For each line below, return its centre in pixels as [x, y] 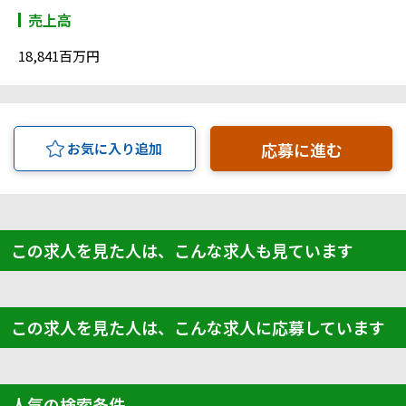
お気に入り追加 [115, 149]
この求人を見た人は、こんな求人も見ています [182, 251]
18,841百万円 [59, 56]
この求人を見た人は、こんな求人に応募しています [198, 328]
